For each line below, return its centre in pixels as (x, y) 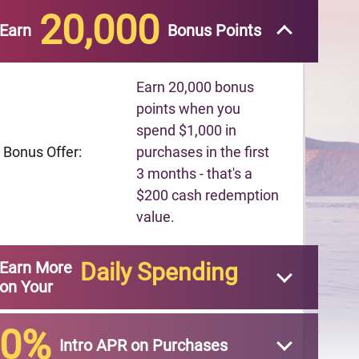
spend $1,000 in (187, 130)
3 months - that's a (195, 173)
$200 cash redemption (208, 195)
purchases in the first (203, 152)
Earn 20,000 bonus (196, 87)
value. (156, 217)
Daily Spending (159, 272)
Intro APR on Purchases (143, 345)
